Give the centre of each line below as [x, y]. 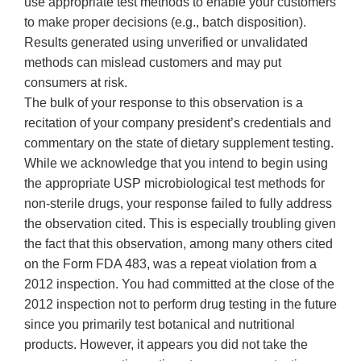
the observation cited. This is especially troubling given [180, 224]
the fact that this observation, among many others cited [178, 244]
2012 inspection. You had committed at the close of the [179, 284]
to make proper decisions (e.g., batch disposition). [165, 23]
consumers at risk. [76, 83]
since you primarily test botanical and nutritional [160, 325]
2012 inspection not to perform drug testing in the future [180, 305]
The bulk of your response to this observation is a [164, 103]
